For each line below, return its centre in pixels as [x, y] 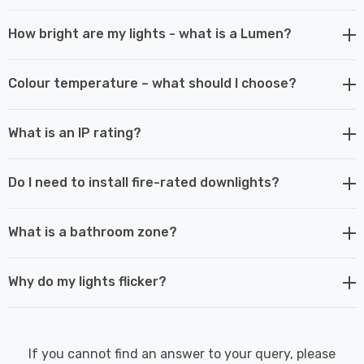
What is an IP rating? [75, 133]
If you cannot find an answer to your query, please [182, 354]
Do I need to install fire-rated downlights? [144, 182]
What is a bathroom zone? [93, 232]
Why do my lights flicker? [87, 282]
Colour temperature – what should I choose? [152, 83]
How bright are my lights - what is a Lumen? [150, 34]
